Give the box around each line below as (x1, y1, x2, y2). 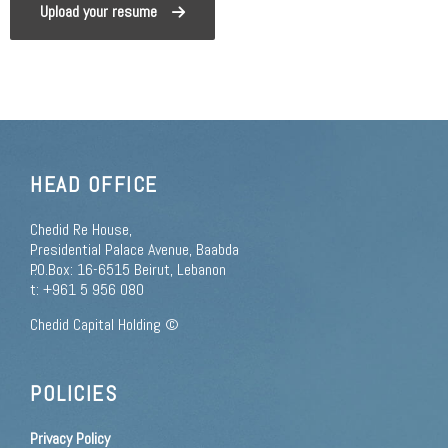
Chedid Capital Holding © (30, 313, 179, 335)
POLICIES (30, 379, 117, 407)
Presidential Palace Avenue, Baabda (30, 239, 239, 261)
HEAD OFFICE (30, 171, 158, 199)
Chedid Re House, (30, 219, 132, 241)
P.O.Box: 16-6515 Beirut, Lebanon (30, 259, 226, 281)
